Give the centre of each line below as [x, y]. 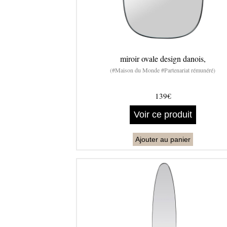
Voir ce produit [163, 115]
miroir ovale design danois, [163, 59]
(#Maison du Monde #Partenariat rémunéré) [163, 70]
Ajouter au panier [163, 140]
